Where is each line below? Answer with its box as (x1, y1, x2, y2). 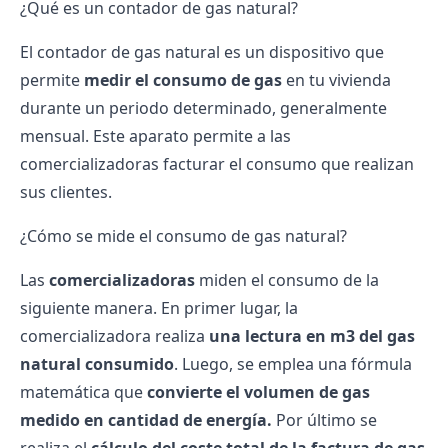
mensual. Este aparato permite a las (20, 125, 291, 147)
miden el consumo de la (195, 269, 379, 291)
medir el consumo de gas (84, 69, 282, 91)
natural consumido (20, 353, 174, 375)
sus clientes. (20, 181, 112, 203)
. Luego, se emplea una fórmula (174, 353, 412, 375)
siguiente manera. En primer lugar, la (20, 297, 298, 319)
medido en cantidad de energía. (20, 409, 272, 431)
